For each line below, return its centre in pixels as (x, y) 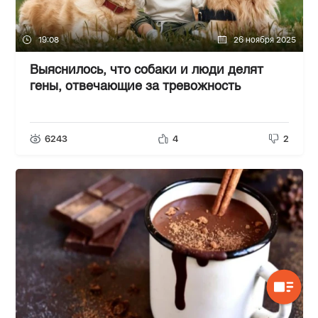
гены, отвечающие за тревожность (135, 86)
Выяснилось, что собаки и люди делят (146, 70)
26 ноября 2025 (264, 39)
